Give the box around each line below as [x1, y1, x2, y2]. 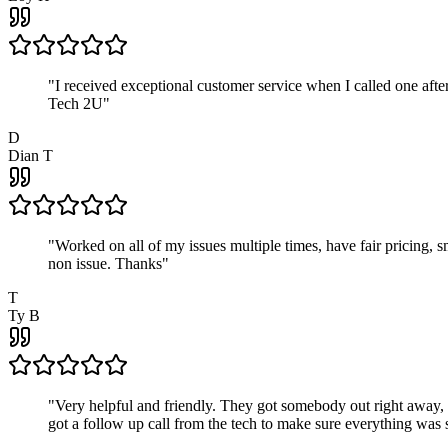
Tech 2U [48, 95, 103, 113]
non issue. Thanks [48, 255, 162, 273]
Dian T [8, 147, 53, 165]
